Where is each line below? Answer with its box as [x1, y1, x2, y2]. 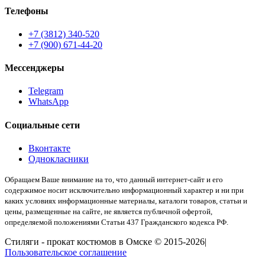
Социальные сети [5, 119, 80, 130]
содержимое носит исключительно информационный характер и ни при [5, 185, 244, 195]
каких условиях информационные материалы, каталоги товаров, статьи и [5, 196, 247, 205]
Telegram [28, 86, 63, 96]
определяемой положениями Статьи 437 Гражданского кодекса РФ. [5, 217, 228, 227]
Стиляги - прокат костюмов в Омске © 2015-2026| [5, 236, 206, 247]
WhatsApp [28, 96, 69, 107]
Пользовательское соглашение [5, 247, 127, 257]
